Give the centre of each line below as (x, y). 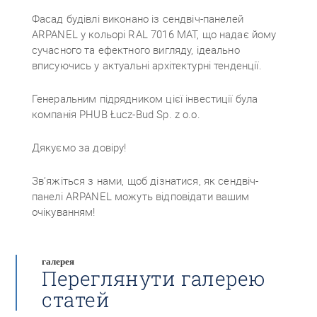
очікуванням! (63, 212)
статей (76, 300)
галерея (58, 261)
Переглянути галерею (154, 278)
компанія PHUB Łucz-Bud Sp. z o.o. (116, 114)
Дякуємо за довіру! (79, 147)
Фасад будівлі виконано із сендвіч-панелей (137, 18)
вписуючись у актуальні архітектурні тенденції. (146, 65)
